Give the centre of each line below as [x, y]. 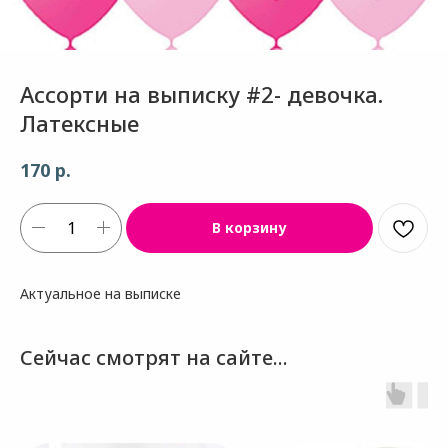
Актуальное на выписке [100, 293]
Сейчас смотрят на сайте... [154, 357]
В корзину [249, 227]
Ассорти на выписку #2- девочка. [201, 94]
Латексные [79, 123]
